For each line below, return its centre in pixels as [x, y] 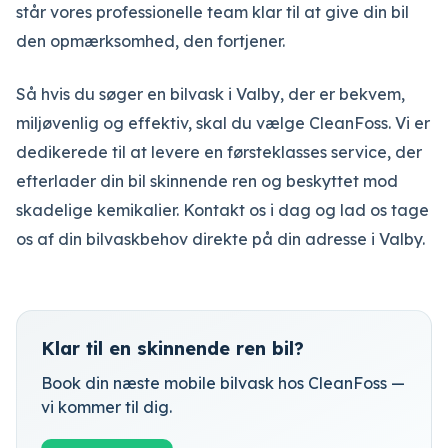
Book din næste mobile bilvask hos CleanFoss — [223, 383]
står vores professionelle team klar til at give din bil [212, 12]
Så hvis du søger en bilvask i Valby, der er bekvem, [210, 94]
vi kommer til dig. [106, 407]
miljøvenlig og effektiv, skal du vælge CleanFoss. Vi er [223, 123]
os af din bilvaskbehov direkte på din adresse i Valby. [220, 239]
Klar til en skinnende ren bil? [172, 348]
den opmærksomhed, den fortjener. [150, 41]
